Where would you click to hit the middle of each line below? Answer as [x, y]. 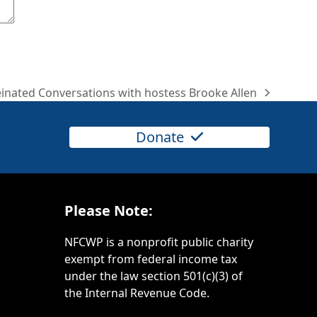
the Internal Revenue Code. [137, 293]
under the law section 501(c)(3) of [153, 276]
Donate [160, 137]
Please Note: [108, 210]
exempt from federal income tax [150, 259]
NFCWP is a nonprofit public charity [158, 242]
